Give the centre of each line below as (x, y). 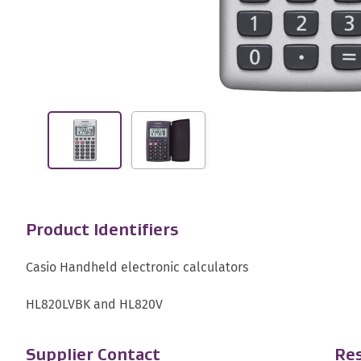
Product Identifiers (102, 230)
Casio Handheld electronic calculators (139, 268)
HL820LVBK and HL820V (94, 305)
